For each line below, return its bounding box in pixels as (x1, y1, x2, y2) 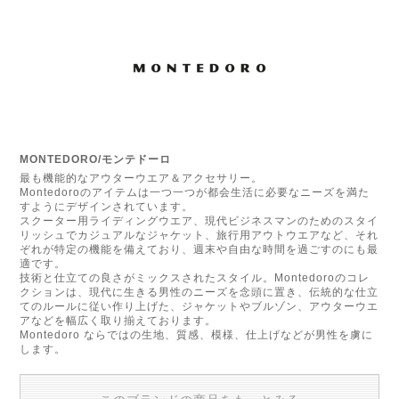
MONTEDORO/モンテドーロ (20, 152, 172, 166)
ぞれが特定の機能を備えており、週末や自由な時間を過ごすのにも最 (20, 242, 379, 256)
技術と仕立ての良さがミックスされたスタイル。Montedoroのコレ (20, 271, 370, 284)
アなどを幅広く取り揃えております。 (20, 313, 217, 327)
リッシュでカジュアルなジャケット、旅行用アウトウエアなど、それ (20, 228, 379, 241)
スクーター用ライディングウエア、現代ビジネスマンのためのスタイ (20, 214, 379, 227)
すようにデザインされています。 (20, 199, 194, 213)
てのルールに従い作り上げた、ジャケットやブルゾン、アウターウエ (20, 299, 379, 313)
